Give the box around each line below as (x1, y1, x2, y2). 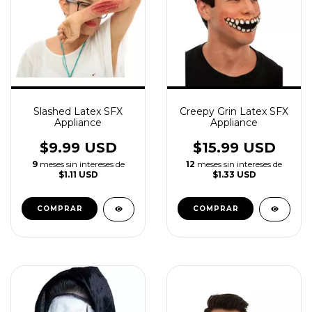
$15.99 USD (192, 139, 276, 156)
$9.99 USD (39, 139, 117, 156)
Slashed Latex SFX (33, 105, 123, 118)
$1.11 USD (58, 169, 98, 180)
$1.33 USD (212, 169, 256, 180)
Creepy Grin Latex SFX (180, 105, 288, 118)
